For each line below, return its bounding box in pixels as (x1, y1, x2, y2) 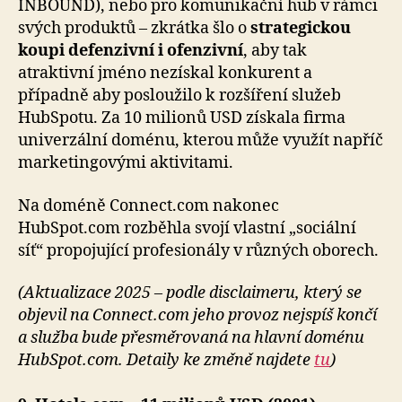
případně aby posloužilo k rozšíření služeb (18, 85, 341, 107)
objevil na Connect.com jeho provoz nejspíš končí (18, 305, 377, 327)
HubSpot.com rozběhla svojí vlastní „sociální (18, 217, 356, 239)
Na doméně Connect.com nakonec (18, 195, 279, 216)
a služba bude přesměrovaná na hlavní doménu (18, 328, 364, 349)
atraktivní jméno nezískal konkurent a (18, 63, 312, 84)
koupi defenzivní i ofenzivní (18, 40, 243, 62)
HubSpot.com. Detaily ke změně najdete (18, 350, 314, 371)
